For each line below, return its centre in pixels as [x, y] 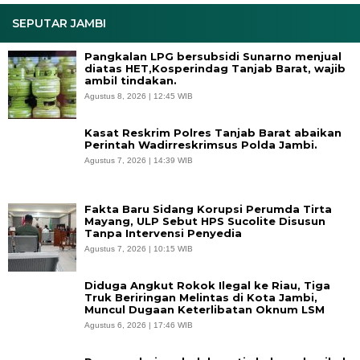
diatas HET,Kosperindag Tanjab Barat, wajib [215, 68]
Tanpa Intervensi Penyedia [163, 233]
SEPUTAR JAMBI [59, 23]
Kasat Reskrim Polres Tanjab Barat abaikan [213, 133]
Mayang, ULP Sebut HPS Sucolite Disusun [205, 221]
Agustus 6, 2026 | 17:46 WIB [139, 325]
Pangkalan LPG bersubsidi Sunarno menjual [213, 56]
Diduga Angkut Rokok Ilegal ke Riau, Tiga [207, 285]
